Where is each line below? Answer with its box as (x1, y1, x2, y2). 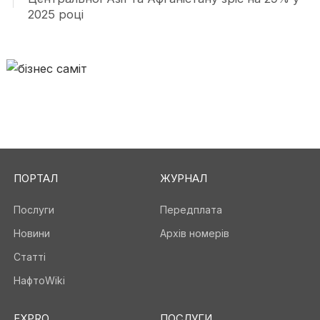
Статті (13, 251, 46, 263)
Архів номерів (160, 227, 229, 239)
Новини (13, 227, 50, 239)
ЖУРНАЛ (160, 171, 207, 185)
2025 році (27, 7, 84, 21)
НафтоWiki (13, 274, 65, 286)
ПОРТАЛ (13, 171, 58, 185)
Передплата (160, 204, 222, 216)
